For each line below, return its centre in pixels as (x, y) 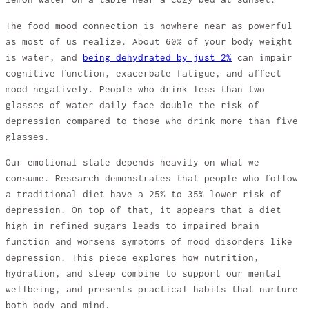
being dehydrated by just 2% (157, 57)
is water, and (44, 57)
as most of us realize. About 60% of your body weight (149, 41)
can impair (262, 57)
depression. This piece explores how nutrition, (132, 258)
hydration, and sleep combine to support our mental (143, 274)
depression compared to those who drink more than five (152, 121)
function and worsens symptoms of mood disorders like (149, 242)
